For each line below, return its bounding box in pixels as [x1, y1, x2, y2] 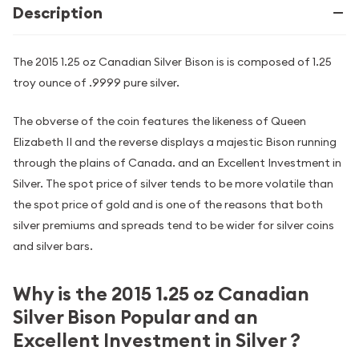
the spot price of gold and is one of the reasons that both [13, 197, 323, 212]
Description [13, 2, 103, 23]
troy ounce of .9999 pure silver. [13, 75, 179, 90]
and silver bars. [13, 239, 93, 254]
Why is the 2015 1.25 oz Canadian [13, 281, 309, 307]
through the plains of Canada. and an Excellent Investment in [13, 155, 341, 171]
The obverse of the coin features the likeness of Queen [13, 114, 306, 129]
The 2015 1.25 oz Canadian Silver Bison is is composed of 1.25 [13, 54, 332, 69]
